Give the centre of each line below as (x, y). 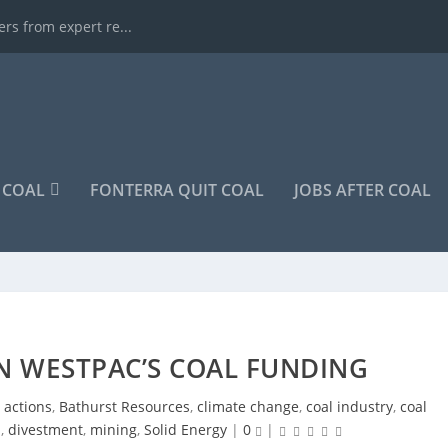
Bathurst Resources (124, 406)
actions (27, 406)
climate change (247, 406)
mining (113, 429)
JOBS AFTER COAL (362, 190)
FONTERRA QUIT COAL (177, 190)
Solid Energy (185, 429)
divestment (45, 429)
